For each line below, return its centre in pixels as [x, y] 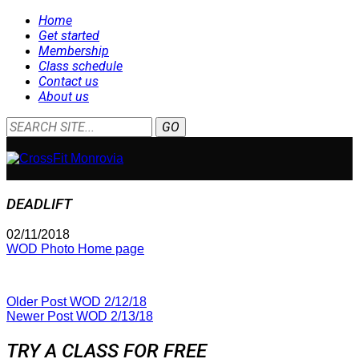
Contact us [69, 81]
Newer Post [41, 317]
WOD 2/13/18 [115, 317]
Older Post [38, 302]
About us [64, 97]
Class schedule [81, 66]
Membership [74, 51]
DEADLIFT [39, 204]
